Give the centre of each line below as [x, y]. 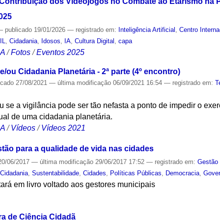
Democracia [183, 173]
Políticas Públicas [136, 173]
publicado [19, 29]
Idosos [51, 41]
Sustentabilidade [56, 173]
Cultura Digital [95, 41]
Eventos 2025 [61, 52]
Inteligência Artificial [147, 29]
